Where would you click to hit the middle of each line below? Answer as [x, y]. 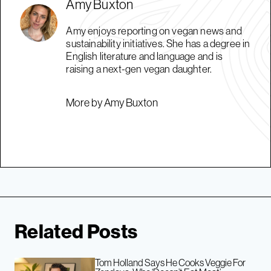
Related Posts [76, 231]
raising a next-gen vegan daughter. [139, 69]
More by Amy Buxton [112, 103]
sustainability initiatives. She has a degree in [158, 44]
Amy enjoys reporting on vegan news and [154, 31]
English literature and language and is [144, 56]
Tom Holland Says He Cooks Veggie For [171, 263]
